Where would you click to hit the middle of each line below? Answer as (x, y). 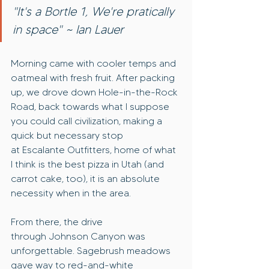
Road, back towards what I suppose (91, 107)
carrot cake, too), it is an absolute (86, 179)
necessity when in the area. (71, 193)
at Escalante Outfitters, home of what (95, 150)
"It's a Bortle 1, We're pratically (95, 12)
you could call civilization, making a (88, 121)
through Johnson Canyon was (79, 237)
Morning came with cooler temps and (95, 64)
